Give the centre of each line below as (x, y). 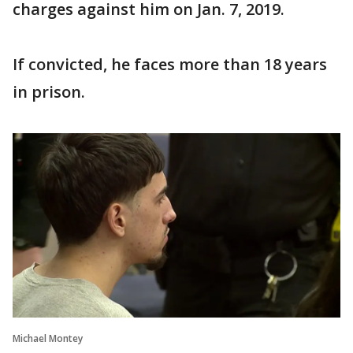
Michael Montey (48, 338)
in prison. (49, 92)
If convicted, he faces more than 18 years (170, 65)
